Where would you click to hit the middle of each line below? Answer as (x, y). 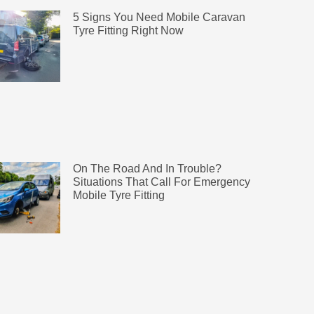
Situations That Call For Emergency (161, 182)
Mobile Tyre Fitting (118, 196)
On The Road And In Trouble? (147, 169)
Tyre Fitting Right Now (128, 30)
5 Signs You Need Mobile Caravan (159, 17)
